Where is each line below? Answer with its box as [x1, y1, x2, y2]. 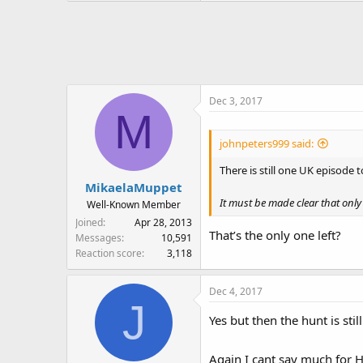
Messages [75, 230, 122, 245]
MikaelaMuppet [85, 178, 182, 195]
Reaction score [75, 246, 142, 260]
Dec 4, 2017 [209, 284, 263, 298]
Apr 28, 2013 [135, 215, 192, 229]
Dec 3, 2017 [209, 94, 263, 109]
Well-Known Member [87, 197, 181, 211]
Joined [75, 215, 103, 229]
